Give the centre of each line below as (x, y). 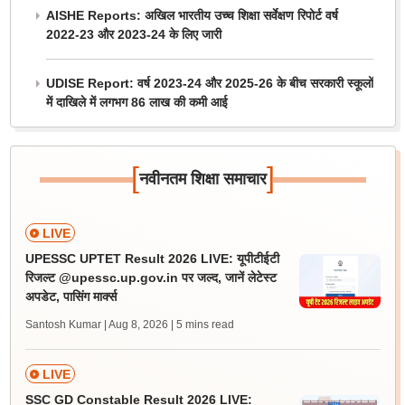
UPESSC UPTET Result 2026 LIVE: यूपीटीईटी (152, 259)
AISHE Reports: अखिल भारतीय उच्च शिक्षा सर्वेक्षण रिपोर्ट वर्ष (192, 15)
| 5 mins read (202, 325)
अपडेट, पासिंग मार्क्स (71, 297)
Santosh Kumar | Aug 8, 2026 (96, 325)
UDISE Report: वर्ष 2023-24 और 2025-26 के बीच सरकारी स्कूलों (209, 83)
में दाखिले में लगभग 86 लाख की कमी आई (137, 102)
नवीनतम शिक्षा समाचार (202, 179)
